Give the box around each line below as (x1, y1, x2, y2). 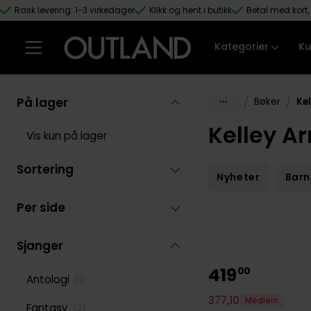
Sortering (16, 160, 74, 178)
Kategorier (215, 40, 269, 54)
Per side (16, 199, 65, 216)
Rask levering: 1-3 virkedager (15, 4, 135, 16)
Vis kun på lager (26, 128, 107, 144)
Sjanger (16, 237, 63, 254)
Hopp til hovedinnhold (26, 27, 139, 42)
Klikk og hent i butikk (149, 4, 232, 16)
